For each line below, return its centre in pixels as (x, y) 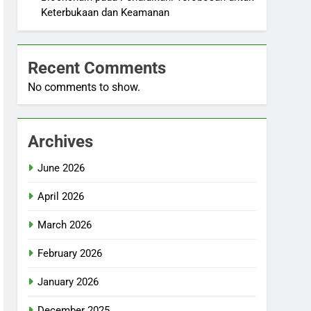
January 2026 (68, 282)
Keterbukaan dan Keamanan (106, 12)
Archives (61, 142)
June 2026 (61, 168)
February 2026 (70, 253)
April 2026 (61, 196)
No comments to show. (84, 87)
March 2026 (65, 225)
